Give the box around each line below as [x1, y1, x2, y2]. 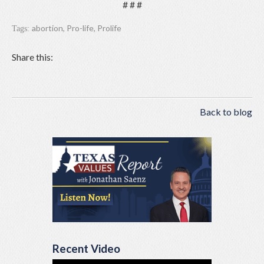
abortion [32, 23, 63, 34]
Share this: [12, 51, 53, 63]
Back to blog [200, 106, 252, 118]
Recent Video [52, 242, 120, 256]
